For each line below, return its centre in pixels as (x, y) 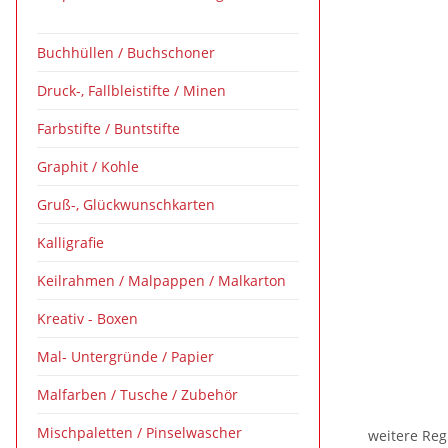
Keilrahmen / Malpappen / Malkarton (161, 280)
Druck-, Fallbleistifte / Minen (131, 90)
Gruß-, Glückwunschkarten (126, 204)
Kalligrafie (70, 242)
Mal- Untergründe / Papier (125, 356)
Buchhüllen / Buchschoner (126, 52)
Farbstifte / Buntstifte (108, 128)
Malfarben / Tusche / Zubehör (137, 394)
